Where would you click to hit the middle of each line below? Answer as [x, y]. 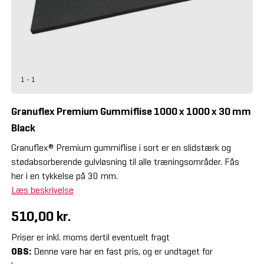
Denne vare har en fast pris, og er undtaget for [122, 251]
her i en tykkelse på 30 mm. [64, 176]
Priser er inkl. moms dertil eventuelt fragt [90, 237]
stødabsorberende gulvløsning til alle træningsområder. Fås [125, 161]
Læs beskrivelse [42, 190]
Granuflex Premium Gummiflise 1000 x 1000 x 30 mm [131, 111]
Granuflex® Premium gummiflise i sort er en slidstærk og [121, 147]
